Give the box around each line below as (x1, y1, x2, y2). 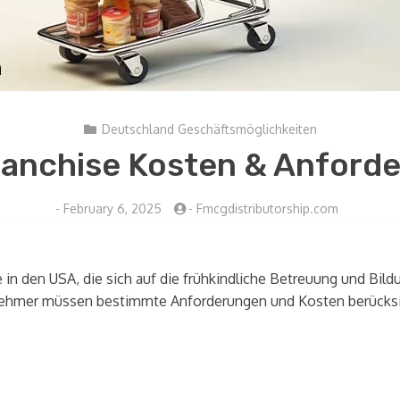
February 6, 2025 (62, 201, 162, 216)
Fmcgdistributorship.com (196, 201, 338, 216)
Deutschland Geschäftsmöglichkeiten (101, 121, 317, 137)
